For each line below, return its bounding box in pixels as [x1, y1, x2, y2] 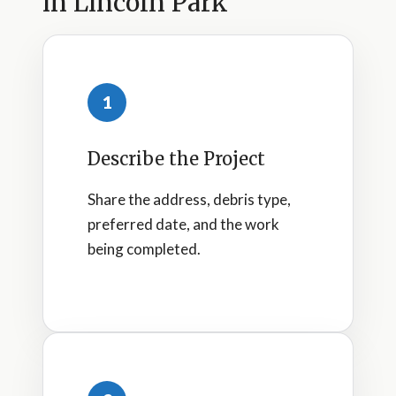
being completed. [88, 239, 201, 258]
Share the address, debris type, [88, 189, 291, 209]
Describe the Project [88, 147, 265, 170]
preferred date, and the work [88, 214, 279, 233]
